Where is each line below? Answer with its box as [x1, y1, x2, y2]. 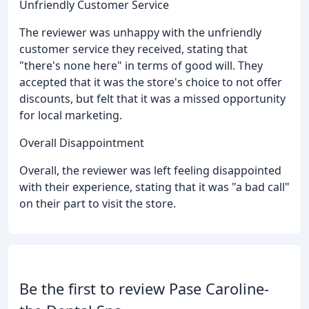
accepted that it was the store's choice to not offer [19, 74, 282, 90]
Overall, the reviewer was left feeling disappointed [19, 163, 281, 179]
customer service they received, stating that [19, 41, 248, 57]
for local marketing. [19, 108, 122, 123]
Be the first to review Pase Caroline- [19, 279, 269, 299]
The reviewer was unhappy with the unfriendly [19, 25, 261, 41]
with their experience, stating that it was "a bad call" [19, 179, 290, 195]
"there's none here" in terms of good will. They [19, 58, 263, 74]
